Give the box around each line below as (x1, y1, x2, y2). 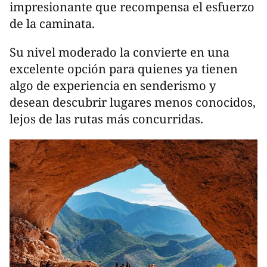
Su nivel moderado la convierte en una (10, 44, 229, 61)
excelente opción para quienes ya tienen (10, 61, 238, 77)
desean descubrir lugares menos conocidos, (10, 94, 256, 111)
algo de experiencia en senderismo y (10, 77, 216, 94)
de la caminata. (10, 15, 95, 32)
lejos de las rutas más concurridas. (10, 111, 203, 128)
